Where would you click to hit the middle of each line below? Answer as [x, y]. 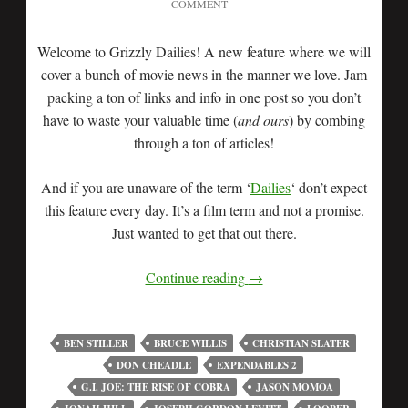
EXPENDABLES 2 [257, 365]
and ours [263, 120]
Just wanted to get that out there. [204, 233]
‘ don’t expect [329, 187]
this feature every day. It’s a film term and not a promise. [204, 210]
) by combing [327, 120]
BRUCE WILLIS [190, 343]
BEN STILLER [96, 343]
